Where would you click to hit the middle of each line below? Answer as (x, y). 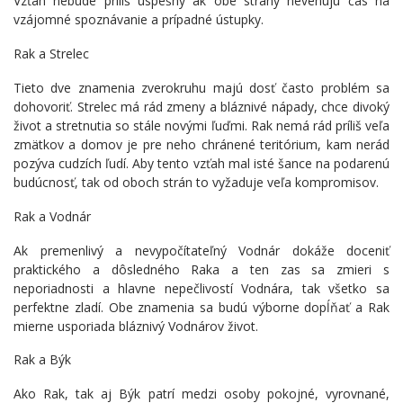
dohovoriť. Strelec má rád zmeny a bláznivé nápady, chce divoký (201, 106)
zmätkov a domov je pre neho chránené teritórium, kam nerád (201, 144)
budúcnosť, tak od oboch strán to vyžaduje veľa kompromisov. (196, 182)
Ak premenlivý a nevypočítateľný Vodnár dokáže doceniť (201, 250)
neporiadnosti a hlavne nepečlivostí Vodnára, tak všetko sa (201, 288)
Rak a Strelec (51, 54)
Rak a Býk (42, 360)
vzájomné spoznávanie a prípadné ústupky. (139, 20)
